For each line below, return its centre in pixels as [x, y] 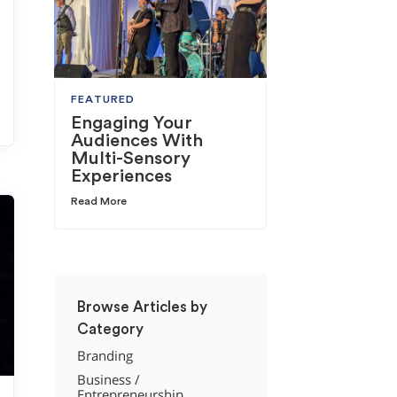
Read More [99, 202]
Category [110, 330]
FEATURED [103, 100]
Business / [108, 380]
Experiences [122, 177]
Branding [105, 355]
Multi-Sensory [131, 159]
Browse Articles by [142, 307]
